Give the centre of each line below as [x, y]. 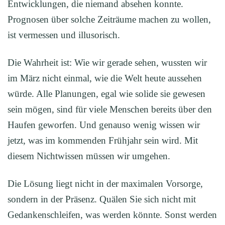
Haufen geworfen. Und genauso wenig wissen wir [104, 125]
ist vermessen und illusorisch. [64, 35]
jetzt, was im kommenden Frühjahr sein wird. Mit [103, 140]
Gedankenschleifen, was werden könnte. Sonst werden [112, 215]
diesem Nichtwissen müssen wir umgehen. [89, 156]
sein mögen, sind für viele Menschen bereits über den [110, 109]
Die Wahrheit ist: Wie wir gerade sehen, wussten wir [107, 63]
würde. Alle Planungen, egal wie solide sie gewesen [106, 94]
